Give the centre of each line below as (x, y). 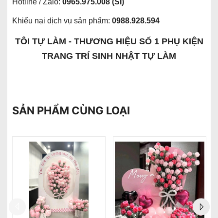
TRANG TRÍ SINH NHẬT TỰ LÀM (109, 56)
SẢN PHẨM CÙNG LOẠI (71, 110)
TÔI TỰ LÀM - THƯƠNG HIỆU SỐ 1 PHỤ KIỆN (109, 41)
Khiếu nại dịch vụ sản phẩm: (61, 20)
